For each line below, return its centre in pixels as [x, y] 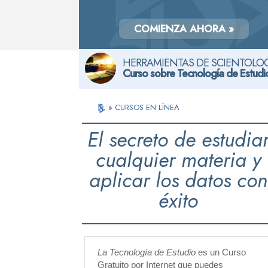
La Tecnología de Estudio [147, 252]
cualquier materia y [178, 160]
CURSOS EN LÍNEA [147, 107]
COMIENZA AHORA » [184, 29]
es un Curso [221, 252]
